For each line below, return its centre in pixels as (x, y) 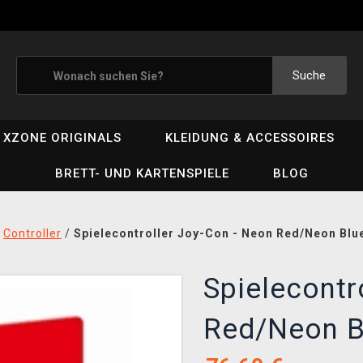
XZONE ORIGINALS (63, 138)
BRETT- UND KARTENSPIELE (142, 173)
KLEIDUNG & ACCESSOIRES (250, 138)
